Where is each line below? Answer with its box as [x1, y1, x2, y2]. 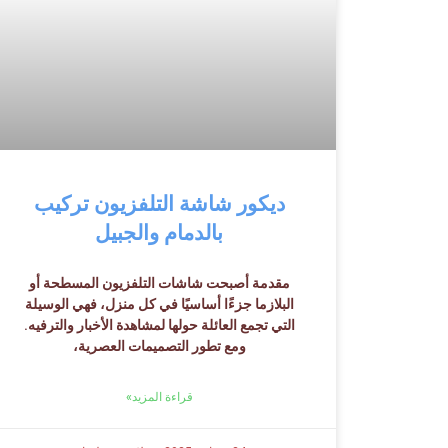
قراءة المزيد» [125, 389, 193, 404]
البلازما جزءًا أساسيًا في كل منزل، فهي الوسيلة [24, 295, 294, 312]
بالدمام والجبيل [95, 220, 224, 245]
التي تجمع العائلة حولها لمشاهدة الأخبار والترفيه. [23, 316, 295, 333]
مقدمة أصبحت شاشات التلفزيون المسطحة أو [28, 274, 290, 291]
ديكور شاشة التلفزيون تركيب [33, 191, 285, 216]
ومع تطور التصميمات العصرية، [72, 337, 246, 354]
